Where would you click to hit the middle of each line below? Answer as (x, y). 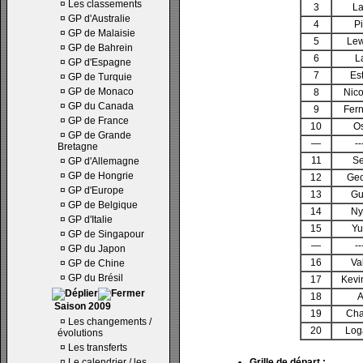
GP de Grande (100, 135)
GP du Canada (101, 106)
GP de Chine (96, 263)
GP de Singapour (106, 234)
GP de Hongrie (101, 176)
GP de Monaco (101, 92)
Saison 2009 (81, 306)
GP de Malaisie (102, 33)
